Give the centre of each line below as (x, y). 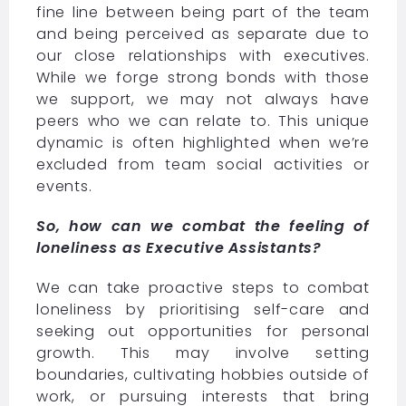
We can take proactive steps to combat (203, 287)
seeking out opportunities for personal (203, 331)
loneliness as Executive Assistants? (179, 247)
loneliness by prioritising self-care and (203, 309)
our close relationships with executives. (203, 55)
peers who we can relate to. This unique (203, 121)
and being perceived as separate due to (203, 34)
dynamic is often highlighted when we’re (203, 142)
